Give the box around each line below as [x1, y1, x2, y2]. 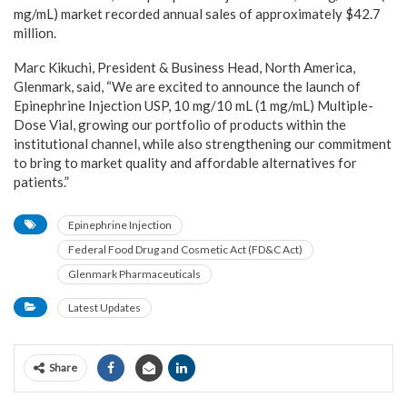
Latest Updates [68, 300, 141, 314]
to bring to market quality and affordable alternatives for [14, 154, 357, 171]
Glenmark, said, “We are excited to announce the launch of [14, 77, 361, 94]
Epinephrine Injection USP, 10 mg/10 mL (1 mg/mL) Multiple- [14, 96, 373, 114]
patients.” [14, 173, 69, 190]
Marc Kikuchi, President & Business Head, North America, [14, 58, 355, 75]
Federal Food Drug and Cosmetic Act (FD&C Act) [68, 242, 303, 256]
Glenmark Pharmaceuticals [68, 266, 201, 281]
